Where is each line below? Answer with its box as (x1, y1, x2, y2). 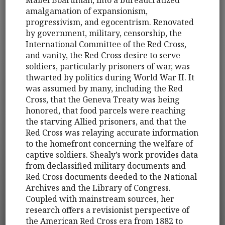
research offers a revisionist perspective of (26, 204, 190, 215)
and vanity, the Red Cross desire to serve (26, 49, 181, 61)
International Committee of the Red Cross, (26, 38, 187, 50)
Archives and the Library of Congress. (26, 182, 171, 193)
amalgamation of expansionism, (26, 5, 148, 17)
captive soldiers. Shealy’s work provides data (26, 149, 198, 160)
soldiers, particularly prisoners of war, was (26, 60, 190, 72)
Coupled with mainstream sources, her (26, 193, 175, 204)
